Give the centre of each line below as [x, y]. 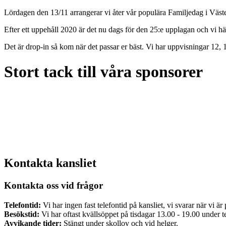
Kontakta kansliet [50, 163]
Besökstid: [22, 214]
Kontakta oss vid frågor [53, 186]
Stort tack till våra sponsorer [103, 71]
